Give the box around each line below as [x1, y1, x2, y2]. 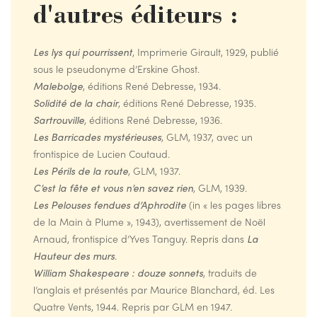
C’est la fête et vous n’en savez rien [33, 180, 193, 195]
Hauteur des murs [33, 248, 115, 263]
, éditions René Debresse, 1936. [84, 113, 222, 127]
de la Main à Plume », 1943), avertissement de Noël [33, 214, 265, 229]
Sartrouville [33, 113, 84, 127]
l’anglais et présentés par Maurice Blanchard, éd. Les [33, 282, 275, 297]
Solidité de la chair [33, 96, 118, 110]
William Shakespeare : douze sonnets [33, 265, 203, 280]
